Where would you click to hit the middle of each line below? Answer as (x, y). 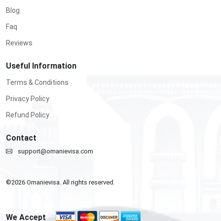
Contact (21, 138)
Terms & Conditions (37, 82)
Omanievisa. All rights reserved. (70, 182)
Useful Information (41, 66)
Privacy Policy (28, 98)
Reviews (19, 43)
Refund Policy (28, 115)
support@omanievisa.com (55, 151)
